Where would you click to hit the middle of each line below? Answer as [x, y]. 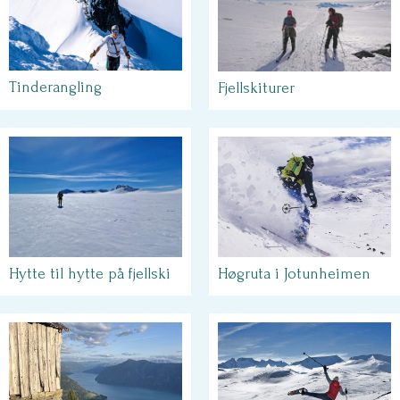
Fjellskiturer [256, 87]
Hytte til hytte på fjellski [90, 274]
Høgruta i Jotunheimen [294, 274]
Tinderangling [55, 87]
